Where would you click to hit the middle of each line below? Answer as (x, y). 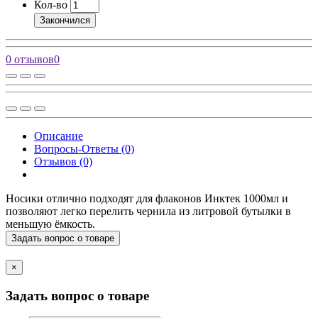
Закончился (65, 20)
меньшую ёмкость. (50, 224)
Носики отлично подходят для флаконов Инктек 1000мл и (147, 198)
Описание (59, 136)
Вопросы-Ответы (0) (84, 148)
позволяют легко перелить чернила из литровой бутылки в (148, 211)
